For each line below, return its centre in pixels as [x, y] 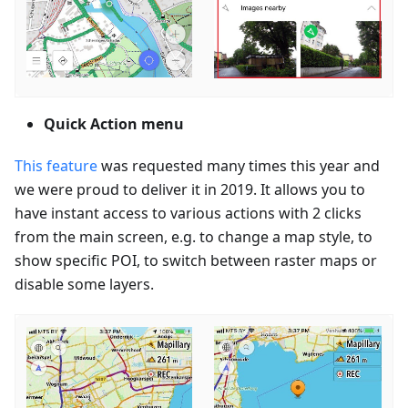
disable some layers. [84, 284]
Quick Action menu [114, 123]
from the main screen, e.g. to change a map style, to [194, 236]
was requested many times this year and [239, 165]
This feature [56, 165]
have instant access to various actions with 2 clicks [188, 213]
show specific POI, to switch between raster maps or [196, 260]
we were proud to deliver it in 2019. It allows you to [190, 189]
